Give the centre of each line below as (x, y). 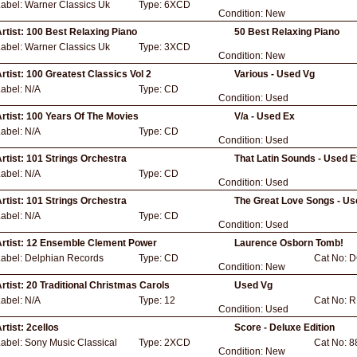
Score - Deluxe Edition (284, 328)
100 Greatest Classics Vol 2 (89, 74)
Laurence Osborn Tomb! (289, 243)
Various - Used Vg (275, 74)
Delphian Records (64, 258)
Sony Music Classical (71, 343)
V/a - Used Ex (265, 116)
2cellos (43, 328)
